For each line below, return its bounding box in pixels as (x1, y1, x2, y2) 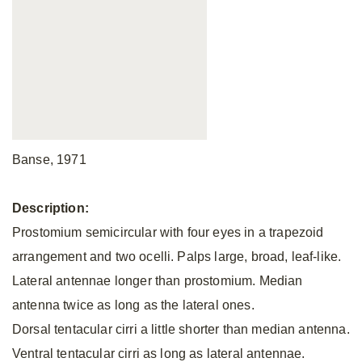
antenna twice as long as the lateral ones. (12, 298, 255, 312)
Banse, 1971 (12, 153, 86, 166)
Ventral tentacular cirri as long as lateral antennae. (12, 347, 305, 360)
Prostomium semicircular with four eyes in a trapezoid (12, 225, 324, 239)
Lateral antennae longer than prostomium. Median (12, 274, 303, 288)
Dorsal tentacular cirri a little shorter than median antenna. (12, 322, 350, 336)
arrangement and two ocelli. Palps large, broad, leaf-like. (12, 250, 342, 263)
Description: (12, 201, 89, 215)
